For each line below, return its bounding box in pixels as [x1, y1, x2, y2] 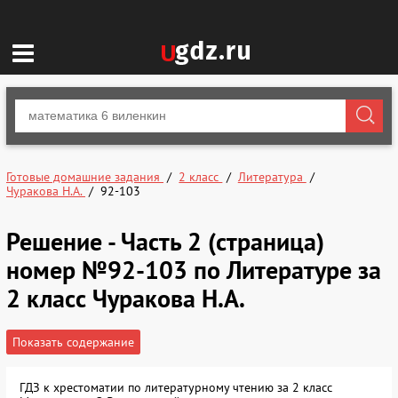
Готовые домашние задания [6, 169, 163, 185]
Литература [237, 169, 306, 185]
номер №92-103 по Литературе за [6, 252, 381, 286]
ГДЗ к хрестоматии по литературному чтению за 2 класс [20, 378, 332, 395]
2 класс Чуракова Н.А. [6, 281, 245, 314]
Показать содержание [12, 333, 134, 350]
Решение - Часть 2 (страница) [6, 224, 324, 258]
